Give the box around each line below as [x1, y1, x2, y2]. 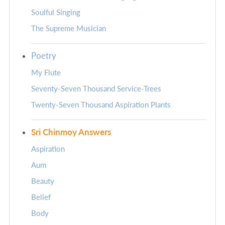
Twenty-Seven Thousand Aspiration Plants [31, 100, 171, 109]
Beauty [31, 177, 54, 186]
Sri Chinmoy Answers [31, 127, 111, 138]
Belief [31, 193, 51, 202]
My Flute [31, 68, 61, 77]
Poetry [31, 50, 56, 61]
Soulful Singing [31, 8, 80, 17]
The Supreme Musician [31, 24, 106, 33]
